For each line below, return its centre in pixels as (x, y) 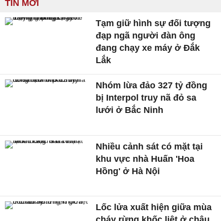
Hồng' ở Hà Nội (128, 171)
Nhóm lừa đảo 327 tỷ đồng (152, 86)
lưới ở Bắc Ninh (130, 110)
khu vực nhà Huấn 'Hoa (145, 159)
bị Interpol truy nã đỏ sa (146, 98)
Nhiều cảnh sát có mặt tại (149, 146)
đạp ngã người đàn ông (146, 36)
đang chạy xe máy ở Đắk (148, 48)
